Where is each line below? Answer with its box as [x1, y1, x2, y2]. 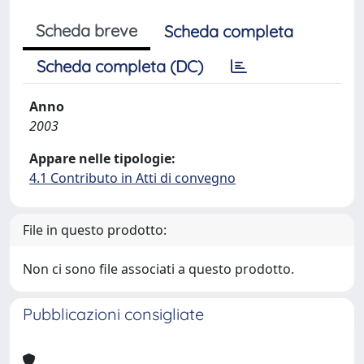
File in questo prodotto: [23, 221, 167, 239]
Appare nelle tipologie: [29, 149, 175, 167]
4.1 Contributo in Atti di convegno [29, 169, 236, 187]
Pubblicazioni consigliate [23, 304, 204, 324]
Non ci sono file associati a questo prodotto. [23, 260, 294, 278]
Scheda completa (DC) [37, 56, 203, 76]
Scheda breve [36, 20, 137, 41]
